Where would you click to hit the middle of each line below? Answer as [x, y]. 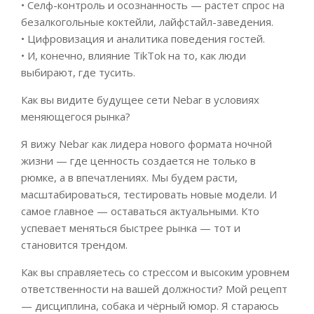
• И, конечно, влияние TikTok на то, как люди [134, 56]
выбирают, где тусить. [78, 73]
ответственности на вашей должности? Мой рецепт [154, 289]
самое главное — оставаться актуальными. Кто [140, 211]
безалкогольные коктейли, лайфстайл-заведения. [147, 22]
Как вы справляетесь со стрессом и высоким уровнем [155, 272]
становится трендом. [74, 245]
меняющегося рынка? [76, 117]
